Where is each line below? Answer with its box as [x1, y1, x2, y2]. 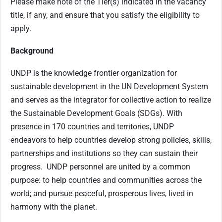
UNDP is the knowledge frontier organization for [10, 68, 177, 78]
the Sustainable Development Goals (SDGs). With [10, 108, 182, 118]
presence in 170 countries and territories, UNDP [10, 121, 174, 131]
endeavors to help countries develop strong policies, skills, [10, 135, 212, 145]
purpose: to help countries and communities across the [10, 175, 202, 185]
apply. [10, 23, 31, 33]
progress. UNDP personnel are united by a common [10, 162, 190, 171]
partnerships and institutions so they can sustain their [10, 148, 198, 158]
